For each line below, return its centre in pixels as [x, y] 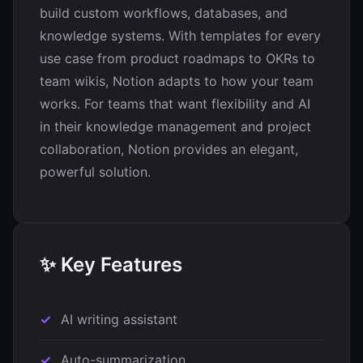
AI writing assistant [119, 319]
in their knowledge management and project [175, 126]
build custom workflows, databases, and [164, 13]
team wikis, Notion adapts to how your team [177, 81]
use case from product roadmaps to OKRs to [177, 58]
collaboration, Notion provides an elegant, [169, 149]
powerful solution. [95, 172]
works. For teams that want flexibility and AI [175, 104]
